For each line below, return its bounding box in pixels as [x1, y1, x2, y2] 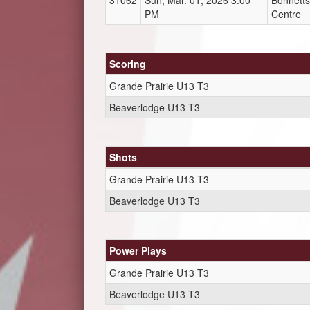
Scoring [109, 57, 146, 71]
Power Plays [109, 244, 167, 257]
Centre [271, 7, 301, 21]
